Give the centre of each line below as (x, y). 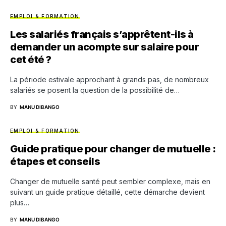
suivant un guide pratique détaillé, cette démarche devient (107, 192)
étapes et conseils (55, 161)
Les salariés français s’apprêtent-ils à (102, 34)
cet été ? (31, 60)
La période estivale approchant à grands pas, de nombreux (109, 79)
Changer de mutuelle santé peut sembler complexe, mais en (110, 181)
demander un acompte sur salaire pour (104, 47)
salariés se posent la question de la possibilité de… (95, 90)
